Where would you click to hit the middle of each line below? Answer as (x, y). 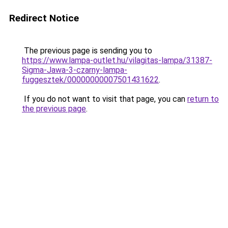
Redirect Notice (44, 18)
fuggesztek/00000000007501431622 (90, 80)
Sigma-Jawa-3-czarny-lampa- (75, 70)
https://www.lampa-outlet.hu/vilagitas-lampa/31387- (117, 60)
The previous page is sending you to (87, 51)
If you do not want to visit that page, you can (105, 99)
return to (203, 99)
